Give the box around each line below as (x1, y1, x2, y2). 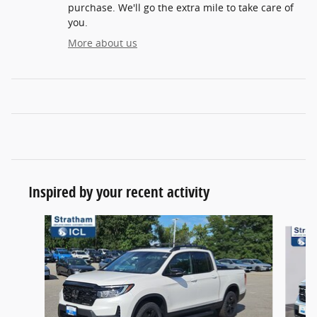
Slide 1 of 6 (11, 215, 63, 229)
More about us (68, 36, 137, 50)
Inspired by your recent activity (28, 182, 209, 202)
